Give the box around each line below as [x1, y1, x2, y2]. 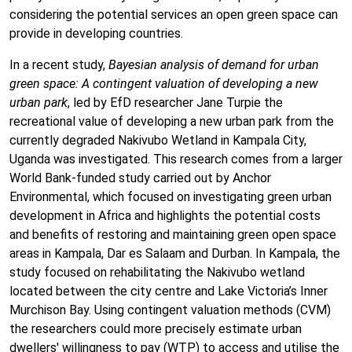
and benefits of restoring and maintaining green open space [9, 227, 336, 242]
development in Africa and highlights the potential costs [9, 208, 321, 223]
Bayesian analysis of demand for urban [108, 57, 319, 72]
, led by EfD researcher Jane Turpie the [68, 95, 283, 110]
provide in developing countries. [9, 26, 183, 41]
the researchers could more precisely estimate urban [9, 321, 302, 336]
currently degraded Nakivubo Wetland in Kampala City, [9, 133, 306, 148]
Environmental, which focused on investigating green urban [9, 189, 332, 204]
